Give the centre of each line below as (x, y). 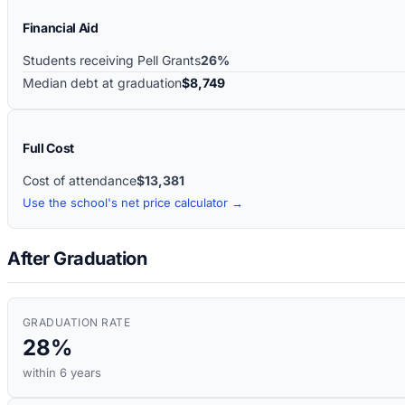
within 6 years (62, 373)
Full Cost (48, 147)
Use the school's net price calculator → (133, 202)
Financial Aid (61, 27)
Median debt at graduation (102, 82)
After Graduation (77, 259)
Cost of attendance (80, 180)
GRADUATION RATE (77, 323)
